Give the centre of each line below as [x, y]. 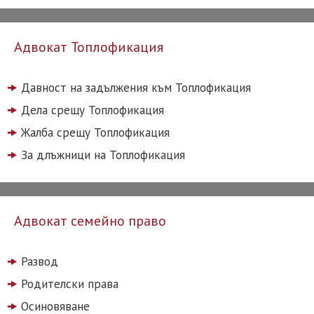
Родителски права [70, 284]
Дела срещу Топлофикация [93, 110]
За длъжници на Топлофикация [103, 155]
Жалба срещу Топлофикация [95, 132]
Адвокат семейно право [90, 220]
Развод [40, 261]
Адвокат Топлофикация [89, 47]
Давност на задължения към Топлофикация [136, 87]
